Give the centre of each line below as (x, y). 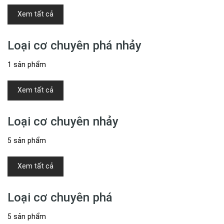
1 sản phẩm (27, 64)
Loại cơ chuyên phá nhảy (75, 45)
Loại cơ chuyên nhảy (63, 121)
